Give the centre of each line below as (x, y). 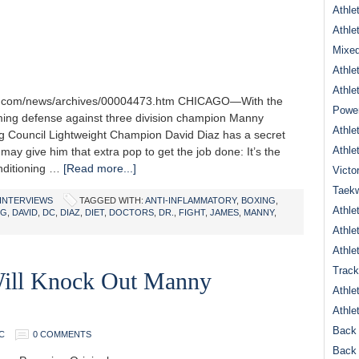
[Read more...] (100, 168)
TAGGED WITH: (112, 200)
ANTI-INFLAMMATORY (191, 200)
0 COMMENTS (62, 334)
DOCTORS (131, 212)
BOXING (258, 200)
